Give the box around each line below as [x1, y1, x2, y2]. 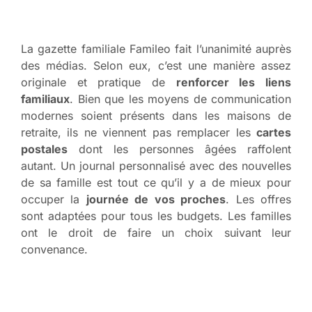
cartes [256, 125, 291, 139]
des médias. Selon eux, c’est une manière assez [21, 58, 291, 72]
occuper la [21, 192, 86, 206]
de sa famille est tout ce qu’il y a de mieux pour [21, 175, 291, 189]
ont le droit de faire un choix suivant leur [21, 225, 291, 240]
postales [21, 141, 68, 156]
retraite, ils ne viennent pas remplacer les [21, 125, 256, 139]
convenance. [21, 242, 88, 256]
